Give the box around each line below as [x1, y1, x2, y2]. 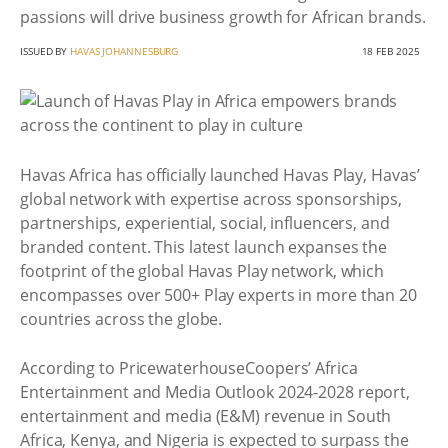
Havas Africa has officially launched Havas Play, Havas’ [20, 163, 420, 186]
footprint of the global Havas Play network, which [20, 259, 385, 282]
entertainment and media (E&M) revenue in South [20, 405, 392, 427]
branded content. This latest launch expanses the [20, 235, 388, 258]
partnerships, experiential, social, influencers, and [20, 211, 390, 234]
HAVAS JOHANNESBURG [70, 44, 179, 58]
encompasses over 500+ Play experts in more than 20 [20, 283, 417, 306]
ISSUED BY [20, 44, 71, 58]
